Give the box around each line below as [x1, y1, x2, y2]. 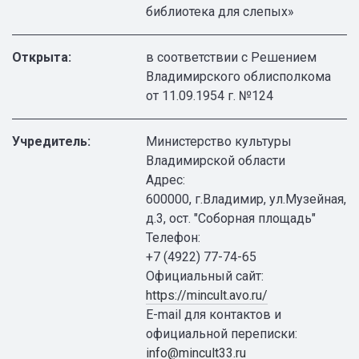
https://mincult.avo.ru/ [146, 288, 268, 303]
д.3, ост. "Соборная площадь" [146, 211, 317, 226]
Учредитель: [12, 134, 91, 149]
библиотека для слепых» [146, 4, 295, 19]
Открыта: [12, 50, 71, 65]
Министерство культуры [146, 134, 292, 149]
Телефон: [146, 230, 201, 245]
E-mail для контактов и [146, 307, 282, 322]
